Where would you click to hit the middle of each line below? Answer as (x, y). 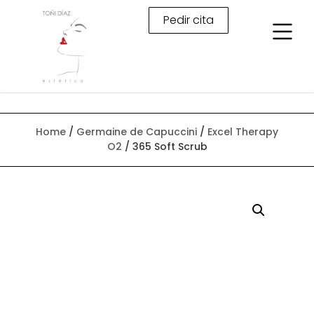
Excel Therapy (243, 131)
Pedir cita (188, 20)
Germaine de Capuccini (137, 131)
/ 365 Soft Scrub (164, 146)
